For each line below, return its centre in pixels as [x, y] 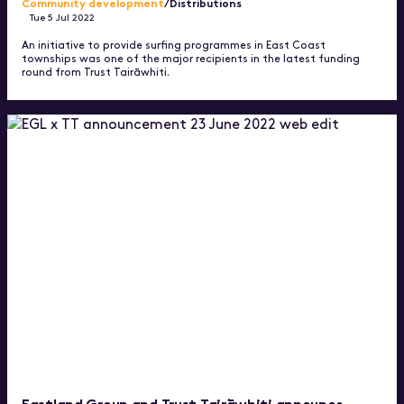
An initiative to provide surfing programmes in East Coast [174, 44]
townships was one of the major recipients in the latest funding [191, 57]
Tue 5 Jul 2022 [63, 16]
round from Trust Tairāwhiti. [96, 71]
